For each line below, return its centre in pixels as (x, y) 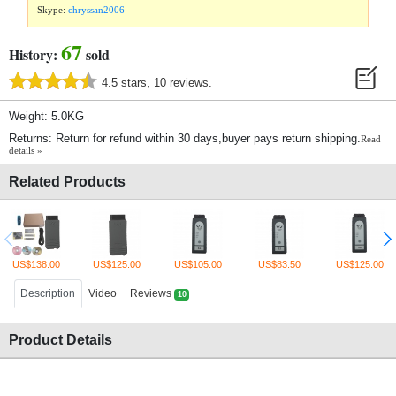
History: (35, 55)
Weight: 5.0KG (46, 117)
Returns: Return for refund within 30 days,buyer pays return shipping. (185, 139)
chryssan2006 (97, 10)
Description (48, 294)
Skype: (53, 10)
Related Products (67, 182)
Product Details (61, 340)
